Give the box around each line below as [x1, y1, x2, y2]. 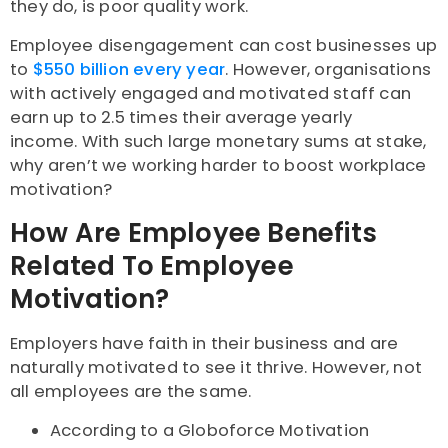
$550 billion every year [32, 58, 226, 82]
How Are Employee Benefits [10, 215, 378, 252]
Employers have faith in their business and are [10, 332, 399, 356]
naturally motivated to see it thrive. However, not [10, 356, 423, 380]
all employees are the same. [10, 380, 252, 404]
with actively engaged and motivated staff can [10, 82, 412, 106]
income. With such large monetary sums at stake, [10, 130, 427, 154]
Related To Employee [10, 248, 294, 285]
